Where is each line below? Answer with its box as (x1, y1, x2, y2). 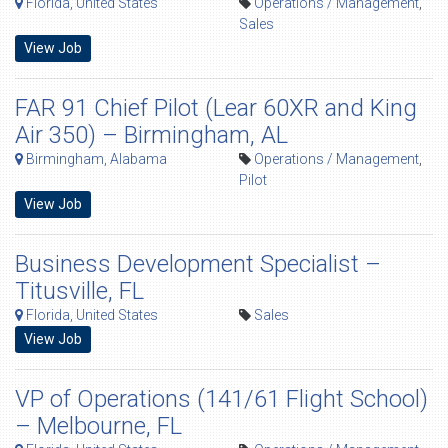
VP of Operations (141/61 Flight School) (15, 385, 428, 413)
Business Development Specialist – (15, 250, 381, 278)
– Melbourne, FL (15, 412, 182, 440)
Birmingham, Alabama (23, 151, 167, 167)
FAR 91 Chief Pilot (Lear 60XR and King (15, 94, 417, 122)
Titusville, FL (15, 277, 144, 305)
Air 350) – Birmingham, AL (15, 121, 288, 149)
